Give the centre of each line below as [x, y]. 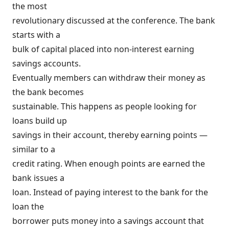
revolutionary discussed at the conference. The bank [114, 20]
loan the [28, 207]
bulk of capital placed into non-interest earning [103, 49]
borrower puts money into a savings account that [108, 221]
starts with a [36, 35]
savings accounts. [47, 63]
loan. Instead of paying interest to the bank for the [110, 192]
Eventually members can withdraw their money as [109, 78]
